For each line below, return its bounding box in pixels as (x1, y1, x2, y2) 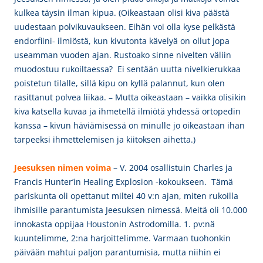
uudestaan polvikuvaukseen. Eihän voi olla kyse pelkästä (14, 21, 235, 32)
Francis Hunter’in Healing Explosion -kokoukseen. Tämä (14, 176, 233, 187)
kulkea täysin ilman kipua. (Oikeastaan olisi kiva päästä (14, 7, 230, 18)
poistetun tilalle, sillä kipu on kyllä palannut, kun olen (14, 77, 225, 89)
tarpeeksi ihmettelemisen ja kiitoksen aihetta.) (14, 134, 195, 145)
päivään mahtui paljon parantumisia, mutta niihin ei (14, 247, 221, 258)
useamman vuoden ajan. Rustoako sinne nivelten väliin (14, 49, 231, 60)
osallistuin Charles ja (148, 162, 232, 173)
